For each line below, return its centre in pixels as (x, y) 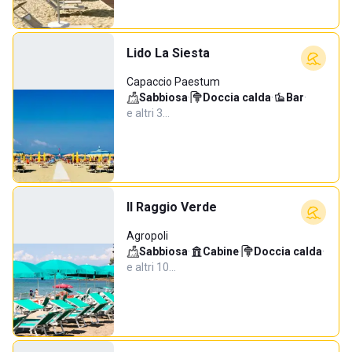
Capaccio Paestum (173, 82)
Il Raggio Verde (172, 207)
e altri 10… (151, 267)
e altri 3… (148, 113)
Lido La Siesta (168, 53)
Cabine (221, 251)
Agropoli (147, 236)
